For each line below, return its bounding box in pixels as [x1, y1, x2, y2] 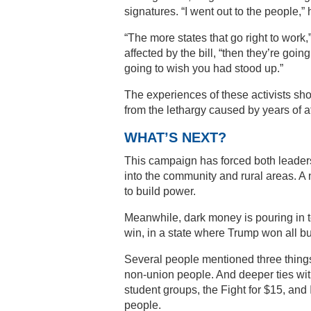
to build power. [124, 185, 196, 197]
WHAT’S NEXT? [124, 129, 226, 145]
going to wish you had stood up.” [124, 62, 283, 74]
